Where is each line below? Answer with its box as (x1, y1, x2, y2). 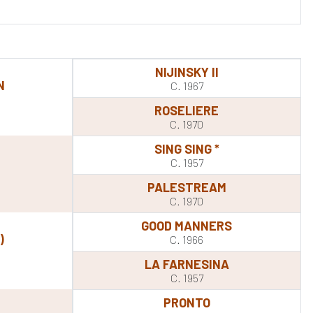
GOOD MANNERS (141, 218, 233, 233)
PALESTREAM (147, 180, 226, 195)
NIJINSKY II (154, 64, 219, 80)
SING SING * (154, 141, 219, 156)
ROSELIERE (154, 103, 219, 118)
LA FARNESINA (144, 256, 229, 272)
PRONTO (163, 295, 210, 310)
